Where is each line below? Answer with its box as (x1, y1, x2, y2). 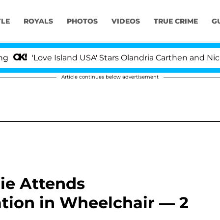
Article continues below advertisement (61, 74, 159, 80)
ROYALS (23, 17, 53, 26)
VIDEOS (111, 17, 140, 26)
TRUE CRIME (153, 17, 198, 26)
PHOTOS (66, 17, 98, 26)
